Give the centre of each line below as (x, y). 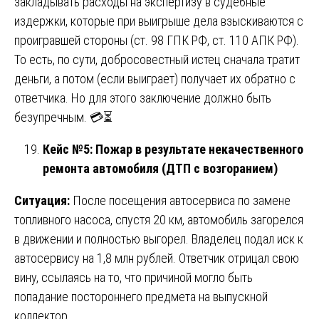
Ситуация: (42, 200)
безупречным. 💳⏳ (63, 117)
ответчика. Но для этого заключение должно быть (143, 98)
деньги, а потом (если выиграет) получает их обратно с (155, 78)
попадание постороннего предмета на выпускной (141, 296)
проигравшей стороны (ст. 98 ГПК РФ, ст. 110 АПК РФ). (157, 40)
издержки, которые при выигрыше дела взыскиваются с (159, 21)
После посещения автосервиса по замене (180, 200)
